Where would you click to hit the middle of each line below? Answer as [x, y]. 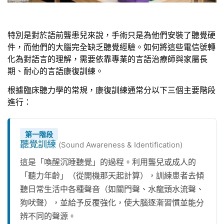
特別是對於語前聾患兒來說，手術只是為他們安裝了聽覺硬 [111, 35]
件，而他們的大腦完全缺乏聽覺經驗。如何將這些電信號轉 [111, 47]
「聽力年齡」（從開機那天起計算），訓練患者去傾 [112, 176]
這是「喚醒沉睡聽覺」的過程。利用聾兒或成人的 [108, 162]
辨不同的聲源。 [48, 216]
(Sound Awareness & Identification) [120, 145]
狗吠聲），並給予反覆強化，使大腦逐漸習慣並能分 [112, 203]
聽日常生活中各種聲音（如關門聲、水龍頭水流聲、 [112, 189]
